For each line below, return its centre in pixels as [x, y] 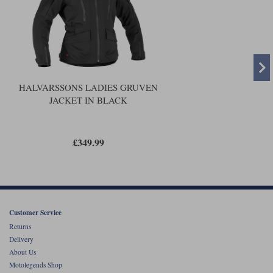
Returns [20, 227]
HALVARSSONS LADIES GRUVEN [88, 87]
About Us [23, 252]
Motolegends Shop [36, 265]
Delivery [21, 239]
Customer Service [35, 213]
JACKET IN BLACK [88, 100]
